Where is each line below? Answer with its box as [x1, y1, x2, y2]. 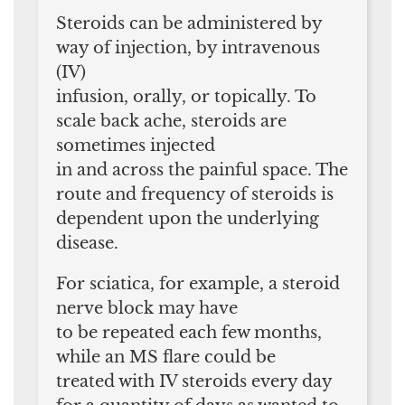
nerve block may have [56, 297, 238, 318]
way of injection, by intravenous [56, 37, 320, 58]
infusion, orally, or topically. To [56, 86, 316, 107]
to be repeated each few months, [56, 322, 322, 343]
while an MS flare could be [56, 346, 276, 367]
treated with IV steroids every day [56, 371, 332, 391]
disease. [56, 232, 118, 253]
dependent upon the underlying [56, 208, 319, 229]
